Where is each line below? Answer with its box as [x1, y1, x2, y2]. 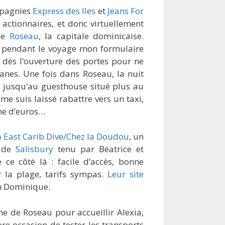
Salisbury [15, 143, 53, 155]
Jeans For [107, 5, 144, 17]
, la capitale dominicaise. [38, 30, 144, 42]
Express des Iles [32, 5, 96, 17]
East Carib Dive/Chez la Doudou [4, 131, 129, 143]
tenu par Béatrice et [53, 143, 144, 155]
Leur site [107, 168, 144, 180]
